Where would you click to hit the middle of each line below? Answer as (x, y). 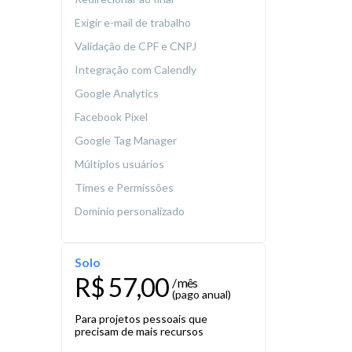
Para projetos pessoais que (141, 319)
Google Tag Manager (127, 141)
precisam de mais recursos (139, 332)
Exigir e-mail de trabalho (134, 23)
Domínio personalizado (131, 211)
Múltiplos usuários (121, 164)
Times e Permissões (125, 188)
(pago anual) (202, 295)
